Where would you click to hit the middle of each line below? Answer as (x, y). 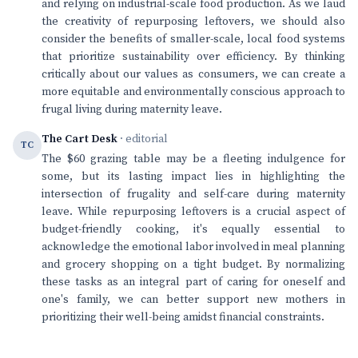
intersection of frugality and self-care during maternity (193, 194)
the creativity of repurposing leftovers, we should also (193, 22)
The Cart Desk (80, 139)
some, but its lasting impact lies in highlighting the (193, 177)
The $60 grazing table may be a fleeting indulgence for (193, 159)
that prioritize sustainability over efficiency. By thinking (193, 57)
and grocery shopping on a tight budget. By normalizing (193, 265)
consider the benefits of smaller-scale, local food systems (193, 39)
